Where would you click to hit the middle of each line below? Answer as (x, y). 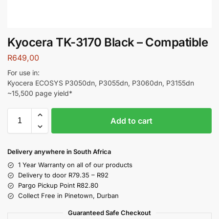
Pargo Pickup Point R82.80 (58, 186)
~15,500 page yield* (40, 93)
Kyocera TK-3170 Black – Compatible (108, 42)
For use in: (23, 73)
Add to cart (131, 121)
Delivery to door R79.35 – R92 (63, 175)
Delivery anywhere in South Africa (59, 152)
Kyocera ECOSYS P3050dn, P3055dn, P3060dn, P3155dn (101, 83)
